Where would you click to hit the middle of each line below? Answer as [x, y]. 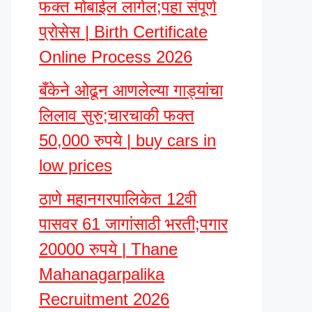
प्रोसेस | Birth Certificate [123, 32]
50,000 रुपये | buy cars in [127, 140]
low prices [76, 165]
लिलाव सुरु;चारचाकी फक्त [117, 115]
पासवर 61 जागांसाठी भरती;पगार [133, 224]
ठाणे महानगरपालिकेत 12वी [118, 199]
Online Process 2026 [116, 57]
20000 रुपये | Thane [108, 249]
